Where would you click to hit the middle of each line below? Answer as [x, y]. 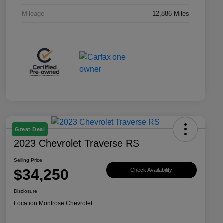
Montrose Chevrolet [65, 203]
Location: [26, 203]
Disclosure [26, 191]
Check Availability [151, 169]
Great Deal [30, 130]
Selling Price [28, 160]
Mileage [33, 13]
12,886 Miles [171, 13]
